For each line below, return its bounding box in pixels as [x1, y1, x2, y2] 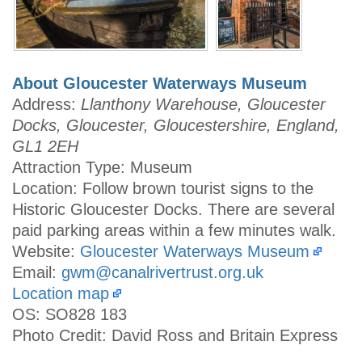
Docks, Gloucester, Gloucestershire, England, [12, 116, 339, 134]
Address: [12, 95, 81, 113]
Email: [12, 263, 61, 281]
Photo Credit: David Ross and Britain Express [12, 326, 338, 344]
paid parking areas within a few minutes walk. [12, 221, 336, 239]
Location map [12, 284, 109, 302]
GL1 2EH [12, 137, 78, 155]
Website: [12, 242, 80, 260]
